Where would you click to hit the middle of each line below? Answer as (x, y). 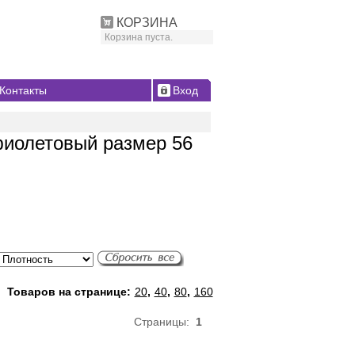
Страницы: (164, 322)
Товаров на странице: (70, 292)
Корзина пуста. (138, 37)
